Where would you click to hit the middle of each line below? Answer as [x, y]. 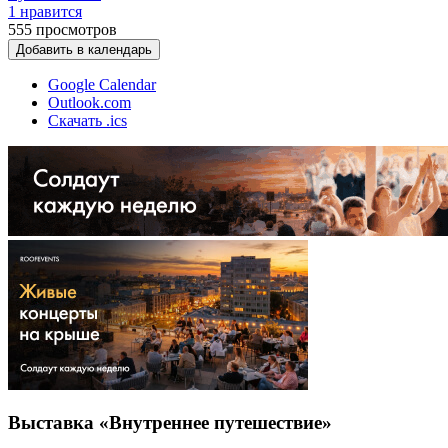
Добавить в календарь [84, 49]
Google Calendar [102, 84]
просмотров [76, 29]
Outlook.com [89, 102]
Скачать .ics [87, 120]
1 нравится [45, 11]
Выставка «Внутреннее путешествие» [170, 423]
